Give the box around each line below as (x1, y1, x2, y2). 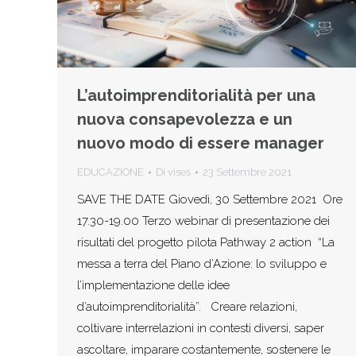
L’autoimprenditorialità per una (77, 86, 315, 105)
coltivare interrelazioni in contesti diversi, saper (77, 321, 324, 335)
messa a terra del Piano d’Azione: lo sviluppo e (77, 257, 327, 271)
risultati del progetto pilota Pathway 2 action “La (77, 235, 335, 250)
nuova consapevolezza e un (77, 110, 292, 129)
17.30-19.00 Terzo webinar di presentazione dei (77, 214, 330, 228)
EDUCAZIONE (77, 166, 144, 178)
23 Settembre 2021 (203, 166, 292, 178)
